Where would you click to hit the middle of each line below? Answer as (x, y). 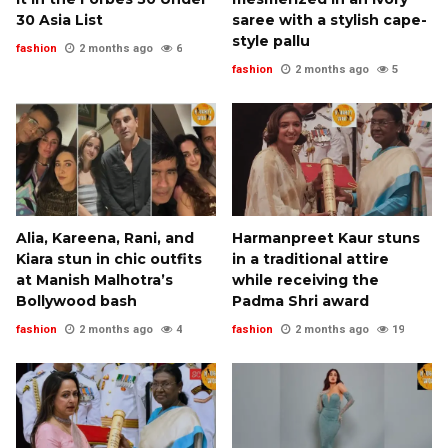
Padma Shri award (300, 300)
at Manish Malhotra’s (94, 279)
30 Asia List (59, 20)
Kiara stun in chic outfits (109, 258)
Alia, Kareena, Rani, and (105, 237)
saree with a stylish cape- (329, 20)
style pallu (271, 41)
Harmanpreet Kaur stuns (326, 237)
